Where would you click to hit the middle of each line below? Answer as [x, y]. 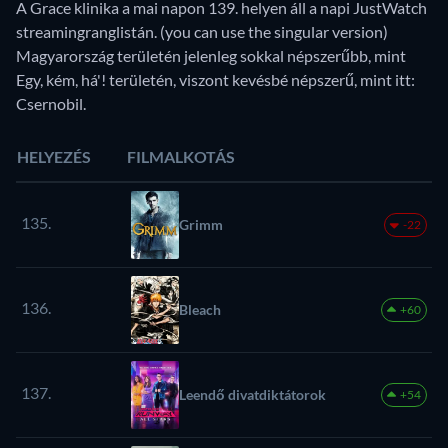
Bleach [200, 309]
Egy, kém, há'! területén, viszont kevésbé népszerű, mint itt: [215, 79]
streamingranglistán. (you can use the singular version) [202, 31]
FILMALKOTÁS [181, 156]
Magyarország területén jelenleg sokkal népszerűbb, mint [211, 55]
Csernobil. [51, 103]
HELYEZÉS [54, 156]
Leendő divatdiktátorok [252, 394]
